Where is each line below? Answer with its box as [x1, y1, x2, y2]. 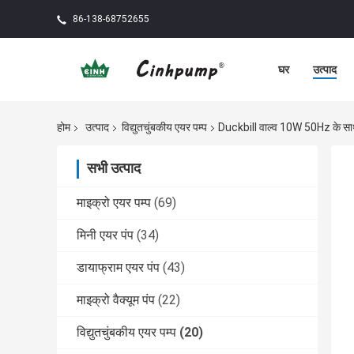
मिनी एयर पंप [77, 228, 134, 243]
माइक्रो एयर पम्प [77, 195, 151, 211]
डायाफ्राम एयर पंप [77, 260, 160, 276]
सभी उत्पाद [87, 160, 141, 177]
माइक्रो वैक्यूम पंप [77, 292, 155, 308]
